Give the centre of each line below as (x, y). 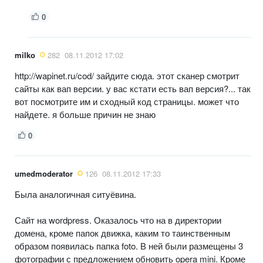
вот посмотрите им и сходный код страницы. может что (127, 101)
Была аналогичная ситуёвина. (75, 194)
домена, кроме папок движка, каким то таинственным (122, 232)
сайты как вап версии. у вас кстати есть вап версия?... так (133, 88)
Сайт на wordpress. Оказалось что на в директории (118, 220)
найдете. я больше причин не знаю (85, 114)
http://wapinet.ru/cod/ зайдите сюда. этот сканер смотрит (127, 75)
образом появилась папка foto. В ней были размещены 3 (129, 245)
